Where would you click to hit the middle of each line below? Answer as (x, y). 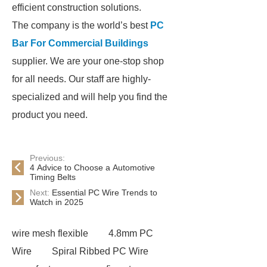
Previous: (47, 158)
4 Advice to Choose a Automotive (92, 167)
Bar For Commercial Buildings (80, 43)
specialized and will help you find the (90, 97)
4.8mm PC (131, 233)
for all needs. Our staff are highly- (81, 79)
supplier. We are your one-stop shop (88, 61)
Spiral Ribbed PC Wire (100, 251)
